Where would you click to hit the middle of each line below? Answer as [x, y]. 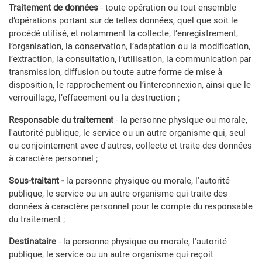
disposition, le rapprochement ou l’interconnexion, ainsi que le [130, 85]
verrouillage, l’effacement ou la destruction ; [94, 98]
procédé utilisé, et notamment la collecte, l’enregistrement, [123, 33]
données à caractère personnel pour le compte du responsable [131, 206]
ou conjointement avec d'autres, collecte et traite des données [130, 146]
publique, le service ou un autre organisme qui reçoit [111, 254]
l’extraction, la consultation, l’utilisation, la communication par [130, 59]
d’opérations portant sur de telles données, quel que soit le [123, 20]
